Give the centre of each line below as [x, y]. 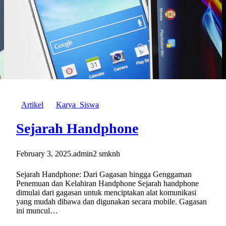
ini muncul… [37, 211]
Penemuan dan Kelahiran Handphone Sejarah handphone [107, 184]
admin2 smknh [97, 154]
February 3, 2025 [44, 154]
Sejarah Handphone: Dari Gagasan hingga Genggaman [104, 175]
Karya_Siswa [77, 105]
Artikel [32, 105]
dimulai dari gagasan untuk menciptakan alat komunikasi [106, 193]
